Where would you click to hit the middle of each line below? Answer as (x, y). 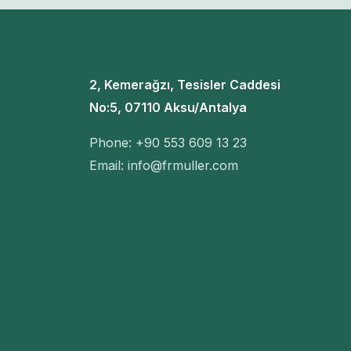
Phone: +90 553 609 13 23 (168, 142)
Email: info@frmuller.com (163, 165)
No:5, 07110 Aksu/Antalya (168, 107)
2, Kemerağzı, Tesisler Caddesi (185, 84)
